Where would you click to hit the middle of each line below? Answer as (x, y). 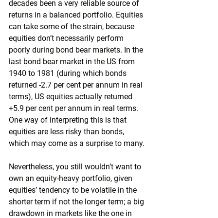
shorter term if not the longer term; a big (77, 202)
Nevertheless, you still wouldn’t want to (76, 167)
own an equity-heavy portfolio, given (72, 178)
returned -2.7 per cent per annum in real (77, 85)
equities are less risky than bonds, (67, 132)
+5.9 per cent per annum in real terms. (74, 108)
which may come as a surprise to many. (77, 143)
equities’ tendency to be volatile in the (74, 190)
